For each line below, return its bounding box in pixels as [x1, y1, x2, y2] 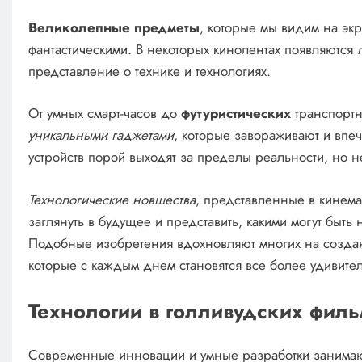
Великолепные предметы [27, 17, 200, 37]
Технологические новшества [27, 189, 196, 209]
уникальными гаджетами [27, 125, 174, 145]
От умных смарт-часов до [27, 103, 181, 124]
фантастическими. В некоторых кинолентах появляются [27, 39, 357, 59]
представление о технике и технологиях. [27, 61, 271, 81]
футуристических [180, 103, 291, 124]
